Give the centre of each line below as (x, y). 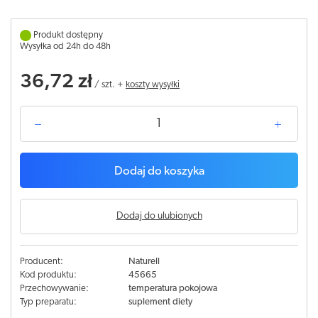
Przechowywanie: (54, 289)
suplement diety (160, 302)
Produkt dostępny (68, 35)
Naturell (144, 262)
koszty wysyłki (153, 85)
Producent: (42, 262)
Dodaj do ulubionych (159, 216)
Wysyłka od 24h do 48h (65, 46)
